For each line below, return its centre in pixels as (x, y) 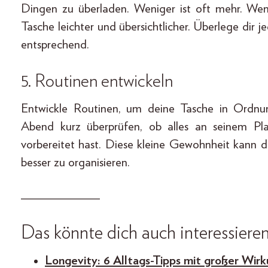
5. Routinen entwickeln (97, 82)
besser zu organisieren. (75, 163)
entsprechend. (55, 45)
